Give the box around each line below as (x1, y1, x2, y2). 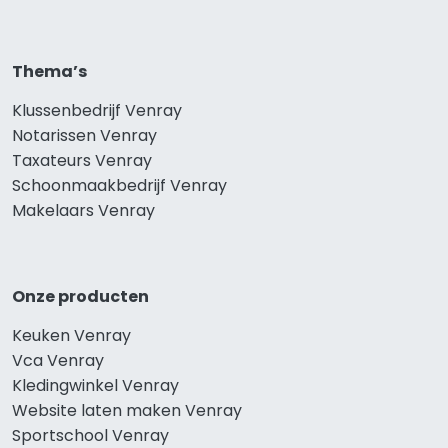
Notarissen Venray (12, 123, 157, 147)
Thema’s (12, 59, 87, 83)
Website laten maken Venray (12, 398, 242, 422)
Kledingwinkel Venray (12, 373, 179, 397)
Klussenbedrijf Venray (12, 98, 182, 122)
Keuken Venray (12, 323, 131, 347)
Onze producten (12, 284, 149, 308)
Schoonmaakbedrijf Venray (12, 173, 227, 197)
